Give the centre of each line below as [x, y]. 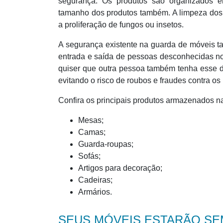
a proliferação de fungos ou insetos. [121, 24]
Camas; [92, 132]
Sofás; [89, 156]
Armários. [95, 192]
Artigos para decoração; [120, 168]
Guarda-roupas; [106, 144]
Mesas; [91, 120]
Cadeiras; [95, 180]
